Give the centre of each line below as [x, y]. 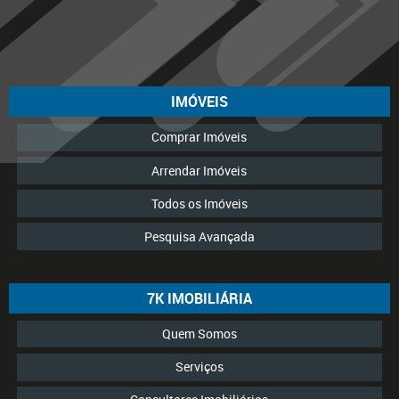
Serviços [199, 367]
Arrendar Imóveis [199, 170]
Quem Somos [199, 334]
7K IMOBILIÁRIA [199, 298]
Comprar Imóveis [199, 137]
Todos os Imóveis [199, 203]
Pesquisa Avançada [199, 236]
